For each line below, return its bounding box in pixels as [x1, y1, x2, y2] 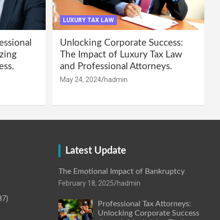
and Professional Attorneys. [59, 61, 172, 71]
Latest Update [65, 145, 126, 156]
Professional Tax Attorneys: [97, 199, 191, 208]
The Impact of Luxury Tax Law [59, 50, 182, 59]
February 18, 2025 [58, 179, 114, 187]
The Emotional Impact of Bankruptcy [58, 167, 185, 175]
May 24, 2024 [59, 75, 101, 83]
